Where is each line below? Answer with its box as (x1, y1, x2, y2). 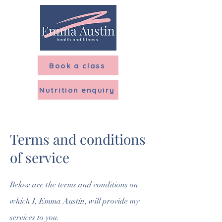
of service (10, 148, 69, 166)
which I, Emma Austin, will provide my (10, 196, 139, 206)
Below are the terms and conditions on (10, 180, 138, 190)
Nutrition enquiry (39, 85, 115, 95)
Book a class (49, 60, 105, 70)
